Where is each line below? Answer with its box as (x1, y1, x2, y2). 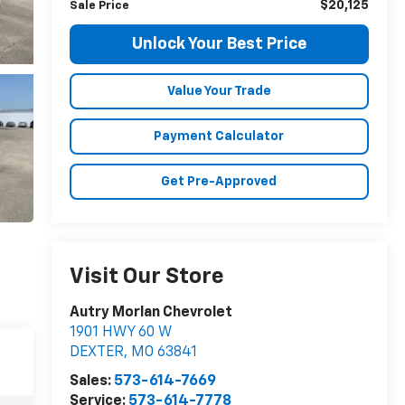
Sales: (69, 374, 114, 390)
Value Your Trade (166, 84, 271, 98)
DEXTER (69, 345, 124, 361)
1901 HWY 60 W (69, 325, 172, 341)
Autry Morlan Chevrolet (69, 306, 232, 321)
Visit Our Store (69, 266, 224, 288)
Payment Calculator (154, 129, 285, 143)
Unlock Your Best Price (131, 35, 306, 52)
